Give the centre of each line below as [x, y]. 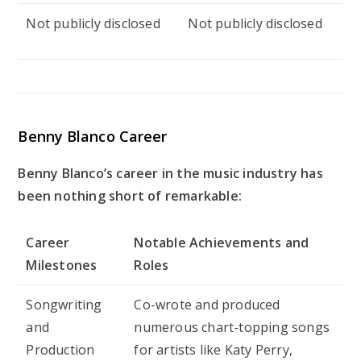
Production [60, 349]
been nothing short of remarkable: [130, 195]
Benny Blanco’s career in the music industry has [170, 173]
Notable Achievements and [222, 242]
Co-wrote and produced [207, 304]
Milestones [62, 265]
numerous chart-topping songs [232, 327]
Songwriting [64, 304]
